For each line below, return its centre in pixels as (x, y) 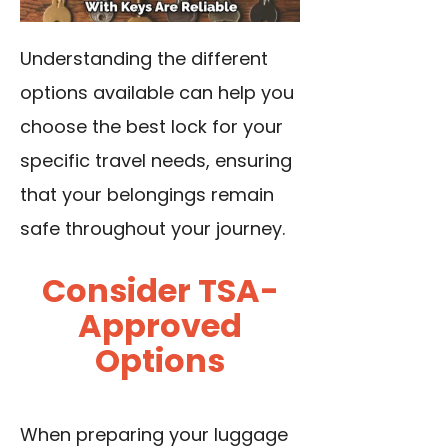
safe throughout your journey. (152, 229)
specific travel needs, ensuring (156, 161)
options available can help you (157, 93)
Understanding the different (144, 59)
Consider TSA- (160, 291)
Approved (160, 326)
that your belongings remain (147, 195)
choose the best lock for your (151, 127)
